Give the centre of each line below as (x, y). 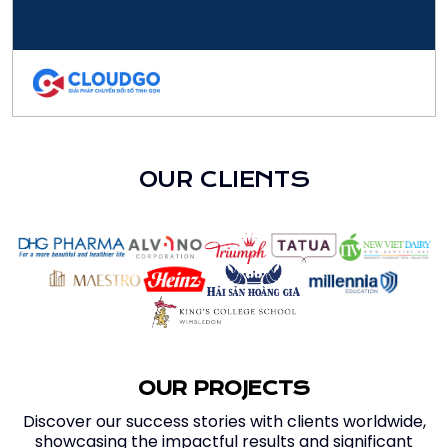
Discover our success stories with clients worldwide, (224, 421)
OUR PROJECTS (224, 388)
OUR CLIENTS (224, 179)
